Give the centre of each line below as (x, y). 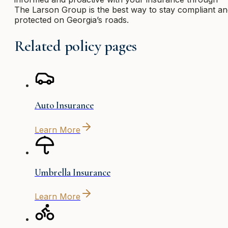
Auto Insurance (64, 106)
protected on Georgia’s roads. (72, 20)
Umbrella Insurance (73, 172)
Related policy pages (76, 46)
